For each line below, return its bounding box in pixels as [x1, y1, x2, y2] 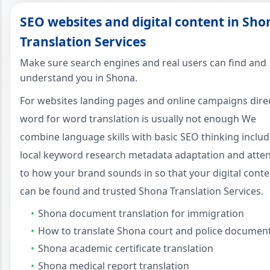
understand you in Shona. [20, 71, 137, 84]
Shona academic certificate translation [38, 241, 213, 255]
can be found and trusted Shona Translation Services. [20, 184, 263, 198]
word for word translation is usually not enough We [20, 111, 256, 125]
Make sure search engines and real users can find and [20, 55, 266, 69]
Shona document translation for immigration [38, 206, 244, 220]
